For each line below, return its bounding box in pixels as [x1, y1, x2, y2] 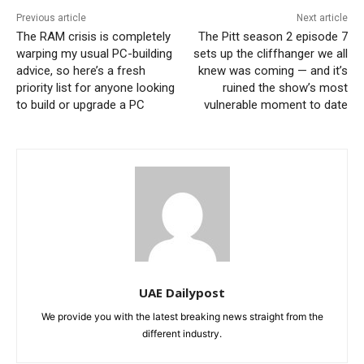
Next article [296, 11, 348, 24]
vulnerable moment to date [203, 97, 348, 112]
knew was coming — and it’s [197, 63, 348, 78]
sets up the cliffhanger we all [193, 45, 348, 61]
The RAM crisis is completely [16, 28, 171, 44]
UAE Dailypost [139, 284, 225, 301]
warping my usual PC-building [16, 45, 172, 61]
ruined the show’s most [222, 80, 348, 95]
